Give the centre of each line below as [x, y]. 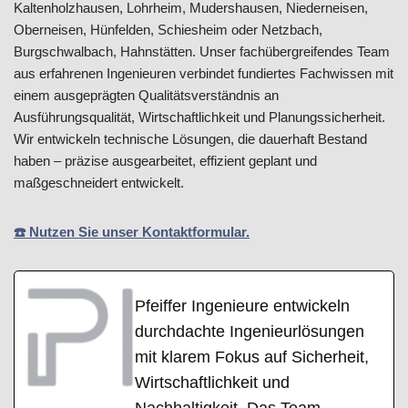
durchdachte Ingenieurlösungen [250, 331]
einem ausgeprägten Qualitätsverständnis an [146, 95]
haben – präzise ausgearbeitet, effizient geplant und [165, 160]
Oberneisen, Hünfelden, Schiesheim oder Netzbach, [168, 29]
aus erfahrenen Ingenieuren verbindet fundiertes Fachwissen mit [204, 73]
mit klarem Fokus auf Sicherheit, [252, 357]
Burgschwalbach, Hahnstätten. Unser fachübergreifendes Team [202, 51]
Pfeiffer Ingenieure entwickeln [242, 306]
